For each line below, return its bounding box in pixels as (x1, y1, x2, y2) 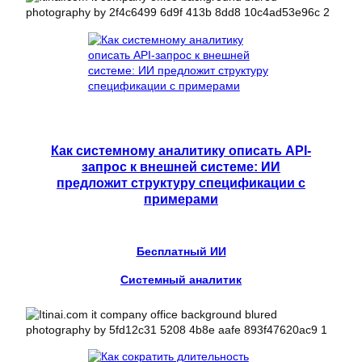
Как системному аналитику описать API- (51, 142, 311, 158)
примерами (144, 191, 218, 206)
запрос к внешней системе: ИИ (82, 158, 280, 174)
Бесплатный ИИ (136, 244, 226, 258)
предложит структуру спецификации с (57, 175, 305, 190)
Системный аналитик (120, 272, 242, 286)
